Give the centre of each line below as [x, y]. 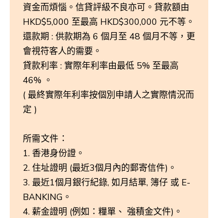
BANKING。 [47, 197]
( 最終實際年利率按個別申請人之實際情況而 [109, 95]
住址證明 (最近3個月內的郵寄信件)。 [104, 168]
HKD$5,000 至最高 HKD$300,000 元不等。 [109, 22]
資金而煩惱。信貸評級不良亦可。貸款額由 [106, 7]
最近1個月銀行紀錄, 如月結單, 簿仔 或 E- [111, 182]
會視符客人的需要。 [62, 51]
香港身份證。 [58, 153]
